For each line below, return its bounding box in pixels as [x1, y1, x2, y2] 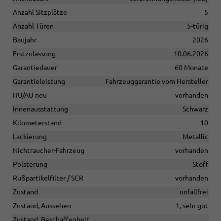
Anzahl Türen [13, 22, 54, 31]
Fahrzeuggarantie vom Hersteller [106, 77, 208, 86]
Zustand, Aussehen [13, 202, 71, 210]
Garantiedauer [13, 64, 57, 72]
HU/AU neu [13, 91, 47, 100]
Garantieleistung [13, 77, 65, 86]
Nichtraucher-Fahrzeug [13, 147, 84, 155]
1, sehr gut [176, 202, 208, 210]
